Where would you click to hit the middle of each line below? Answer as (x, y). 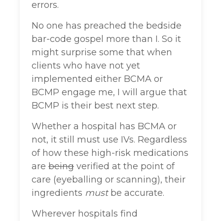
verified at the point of (124, 166)
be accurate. (136, 193)
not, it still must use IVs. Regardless (109, 140)
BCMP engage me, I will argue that (109, 92)
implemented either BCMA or (97, 79)
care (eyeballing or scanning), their (109, 180)
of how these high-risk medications (110, 153)
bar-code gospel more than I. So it (106, 39)
